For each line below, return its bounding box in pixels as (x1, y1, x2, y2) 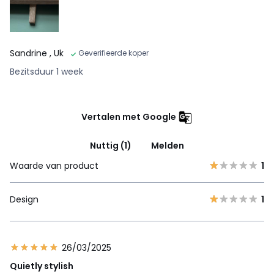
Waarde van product (10, 159, 98, 172)
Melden (151, 139, 184, 152)
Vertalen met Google (81, 110, 176, 123)
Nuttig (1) (90, 139, 131, 152)
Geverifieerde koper (78, 47, 149, 58)
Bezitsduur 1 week (10, 65, 83, 78)
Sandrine (10, 46, 50, 59)
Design (10, 193, 39, 206)
